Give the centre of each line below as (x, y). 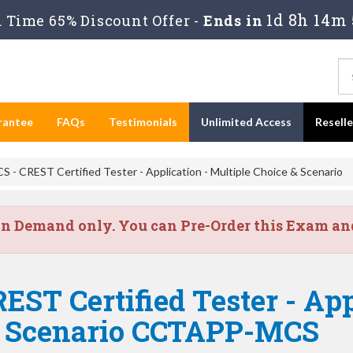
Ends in (232, 20)
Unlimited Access (246, 122)
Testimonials (143, 122)
